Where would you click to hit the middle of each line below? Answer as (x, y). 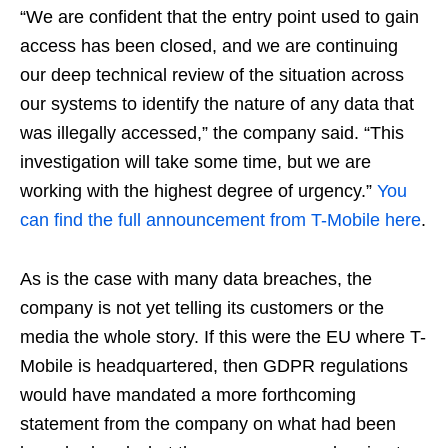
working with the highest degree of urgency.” (198, 191)
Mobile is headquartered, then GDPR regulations (214, 366)
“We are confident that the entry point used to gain (219, 17)
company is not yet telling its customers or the (202, 308)
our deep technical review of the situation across (212, 75)
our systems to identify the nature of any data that (217, 104)
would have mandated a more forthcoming (188, 395)
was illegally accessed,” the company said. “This (212, 133)
